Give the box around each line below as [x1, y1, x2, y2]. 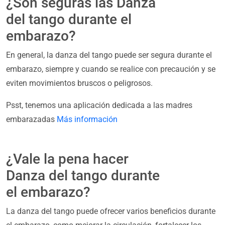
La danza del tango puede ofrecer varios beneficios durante [6, 206, 215, 216]
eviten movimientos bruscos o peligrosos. [6, 78, 153, 88]
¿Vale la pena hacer [6, 151, 129, 168]
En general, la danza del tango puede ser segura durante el [6, 50, 212, 60]
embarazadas [6, 115, 57, 125]
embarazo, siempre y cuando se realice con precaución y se [6, 64, 215, 74]
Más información [57, 115, 118, 125]
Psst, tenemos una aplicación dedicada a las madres [6, 100, 192, 110]
